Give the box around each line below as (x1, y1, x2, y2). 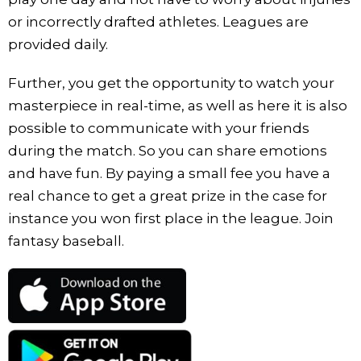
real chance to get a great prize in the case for (8, 187, 327, 204)
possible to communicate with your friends (8, 119, 309, 136)
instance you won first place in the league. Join (8, 210, 334, 226)
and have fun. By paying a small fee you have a (8, 164, 330, 181)
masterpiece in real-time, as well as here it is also (8, 97, 347, 114)
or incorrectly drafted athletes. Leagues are (8, 13, 309, 30)
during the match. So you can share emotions (8, 142, 327, 159)
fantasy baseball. (8, 232, 124, 249)
